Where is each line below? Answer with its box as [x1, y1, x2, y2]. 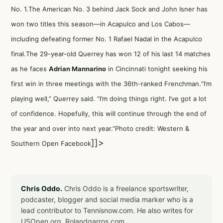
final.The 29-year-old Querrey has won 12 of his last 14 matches [11, 50, 211, 58]
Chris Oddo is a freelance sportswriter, [62, 184, 189, 193]
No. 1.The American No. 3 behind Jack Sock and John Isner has [11, 5, 208, 13]
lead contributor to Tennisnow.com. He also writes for [21, 206, 193, 215]
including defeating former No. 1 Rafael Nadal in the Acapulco [11, 35, 202, 43]
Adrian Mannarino [49, 65, 106, 73]
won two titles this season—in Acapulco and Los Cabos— [11, 20, 190, 28]
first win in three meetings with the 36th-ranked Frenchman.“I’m [11, 80, 212, 88]
